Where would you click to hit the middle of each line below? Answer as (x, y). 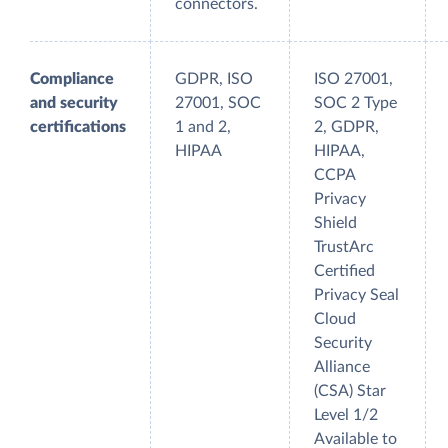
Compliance (72, 79)
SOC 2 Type (355, 103)
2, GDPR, (346, 127)
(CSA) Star (350, 391)
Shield (335, 223)
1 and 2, (203, 127)
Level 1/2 (346, 415)
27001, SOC (218, 103)
